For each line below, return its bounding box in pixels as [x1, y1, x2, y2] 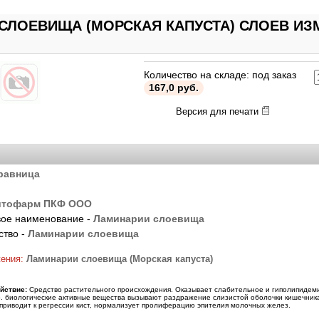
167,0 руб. [149, 81, 199, 93]
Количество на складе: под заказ [144, 68, 296, 80]
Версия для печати [176, 105, 261, 117]
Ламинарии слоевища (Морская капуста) [26, 253, 213, 264]
